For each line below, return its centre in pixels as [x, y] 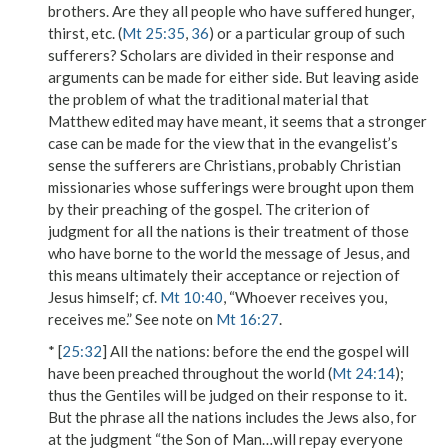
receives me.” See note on [132, 319]
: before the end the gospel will [307, 351]
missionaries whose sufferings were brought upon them [231, 187]
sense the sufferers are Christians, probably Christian [224, 165]
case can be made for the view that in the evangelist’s [223, 143]
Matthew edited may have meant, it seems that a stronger [237, 121]
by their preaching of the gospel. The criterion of [209, 209]
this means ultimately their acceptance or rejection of [224, 275]
